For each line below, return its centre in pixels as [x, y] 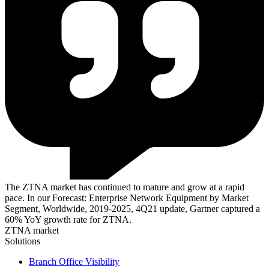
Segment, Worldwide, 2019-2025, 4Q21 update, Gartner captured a [132, 208]
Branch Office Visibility [74, 261]
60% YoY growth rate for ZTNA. [68, 219]
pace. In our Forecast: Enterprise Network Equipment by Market [127, 198]
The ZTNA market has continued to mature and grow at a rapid [125, 187]
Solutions [23, 241]
